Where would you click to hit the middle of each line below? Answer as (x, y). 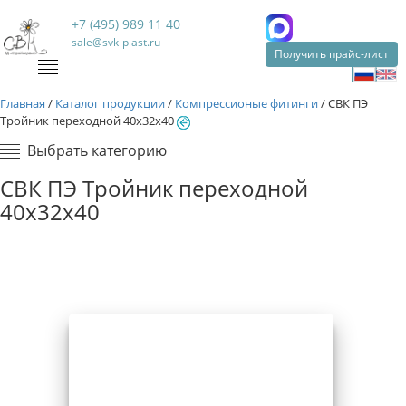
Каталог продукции (110, 103)
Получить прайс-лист (331, 54)
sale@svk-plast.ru (116, 42)
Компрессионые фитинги (246, 103)
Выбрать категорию (97, 150)
